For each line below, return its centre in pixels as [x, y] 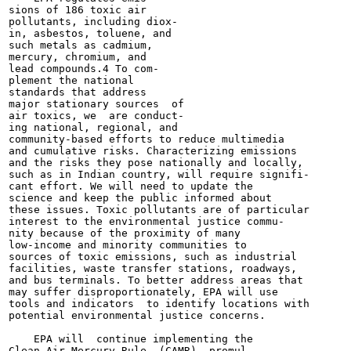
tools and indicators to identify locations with [159, 304]
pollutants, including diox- [93, 22]
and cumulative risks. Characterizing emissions [153, 151]
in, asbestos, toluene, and [90, 33]
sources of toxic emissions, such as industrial [153, 257]
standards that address [78, 92]
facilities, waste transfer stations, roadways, [153, 268]
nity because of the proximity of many [125, 233]
